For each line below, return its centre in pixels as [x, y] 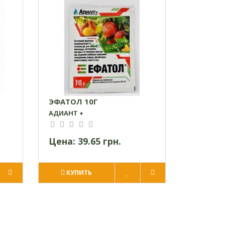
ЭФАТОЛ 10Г [73, 101]
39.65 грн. [99, 141]
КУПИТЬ [79, 172]
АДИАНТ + [66, 113]
